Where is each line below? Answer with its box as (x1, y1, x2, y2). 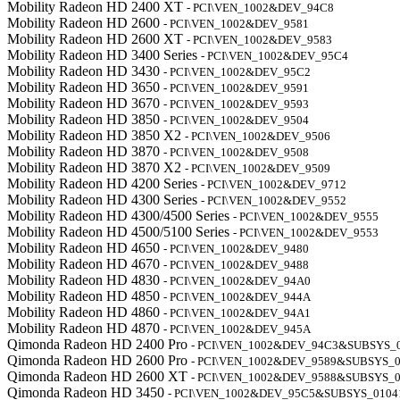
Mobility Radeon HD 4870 (7, 321, 163, 336)
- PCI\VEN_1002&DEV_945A (163, 322, 311, 336)
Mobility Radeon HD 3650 (7, 79, 163, 95)
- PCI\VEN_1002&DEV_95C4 (201, 49, 348, 62)
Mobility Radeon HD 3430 (7, 63, 163, 79)
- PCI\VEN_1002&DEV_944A (163, 290, 311, 304)
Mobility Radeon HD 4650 (7, 240, 163, 255)
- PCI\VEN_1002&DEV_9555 (233, 210, 379, 223)
